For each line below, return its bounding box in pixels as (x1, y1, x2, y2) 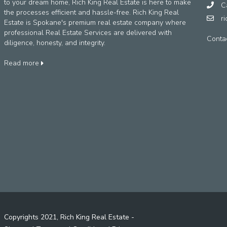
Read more (4, 58, 41, 68)
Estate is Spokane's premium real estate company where (4, 18, 186, 28)
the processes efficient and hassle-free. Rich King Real (4, 8, 179, 18)
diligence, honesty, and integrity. (4, 38, 105, 48)
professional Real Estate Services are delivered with (4, 28, 172, 38)
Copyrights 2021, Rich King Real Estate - (4, 212, 134, 222)
